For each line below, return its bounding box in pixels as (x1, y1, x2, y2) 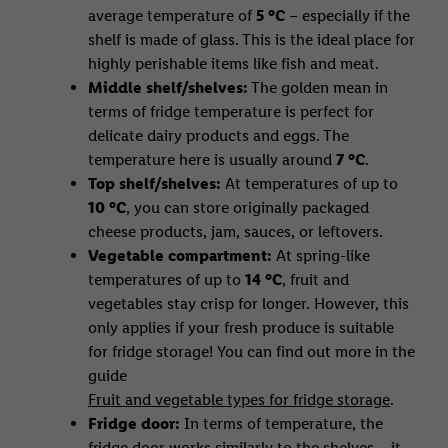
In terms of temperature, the (184, 413, 383, 433)
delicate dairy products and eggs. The (88, 125, 349, 145)
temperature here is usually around (88, 149, 336, 169)
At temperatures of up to (221, 173, 398, 193)
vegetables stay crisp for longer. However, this (88, 293, 409, 313)
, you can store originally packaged (126, 197, 369, 217)
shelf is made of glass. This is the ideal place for (88, 29, 415, 49)
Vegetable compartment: (88, 245, 276, 265)
